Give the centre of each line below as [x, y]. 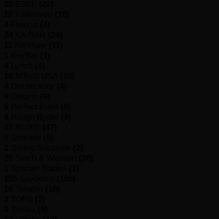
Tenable [30, 188]
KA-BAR [32, 34]
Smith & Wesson [47, 158]
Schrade [27, 137]
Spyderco [38, 178]
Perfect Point [36, 106]
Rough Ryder [36, 117]
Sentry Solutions [42, 147]
